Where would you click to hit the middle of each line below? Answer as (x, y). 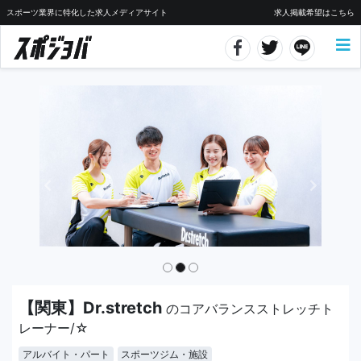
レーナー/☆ (54, 328)
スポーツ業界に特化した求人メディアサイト (87, 12)
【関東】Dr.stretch (92, 308)
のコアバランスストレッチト (250, 309)
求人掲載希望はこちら (314, 12)
